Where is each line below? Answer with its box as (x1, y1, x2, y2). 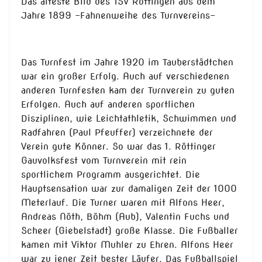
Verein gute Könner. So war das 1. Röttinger (21, 141, 216, 153)
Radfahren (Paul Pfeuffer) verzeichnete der (21, 127, 213, 139)
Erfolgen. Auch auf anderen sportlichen (21, 99, 195, 111)
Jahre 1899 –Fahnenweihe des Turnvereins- (21, 10, 215, 22)
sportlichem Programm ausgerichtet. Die (21, 169, 200, 181)
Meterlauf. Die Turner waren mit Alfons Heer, (21, 197, 225, 209)
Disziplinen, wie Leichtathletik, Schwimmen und (21, 113, 236, 125)
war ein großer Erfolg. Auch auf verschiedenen (21, 71, 229, 82)
